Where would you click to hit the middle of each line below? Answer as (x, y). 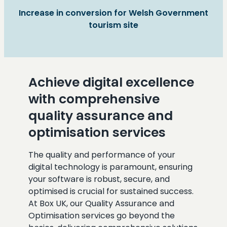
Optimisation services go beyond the (102, 215)
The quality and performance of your (102, 155)
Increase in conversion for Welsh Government (113, 13)
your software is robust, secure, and (99, 179)
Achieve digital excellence (111, 82)
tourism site (113, 25)
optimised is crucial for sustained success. (111, 191)
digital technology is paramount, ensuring (110, 167)
